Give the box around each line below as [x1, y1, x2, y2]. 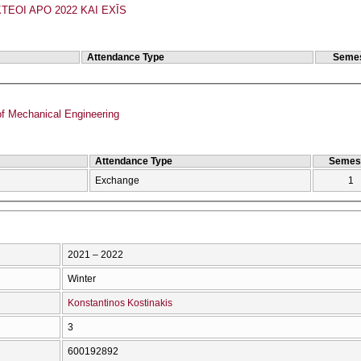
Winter [68, 272, 96, 284]
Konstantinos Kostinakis [68, 297, 172, 309]
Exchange [95, 175, 140, 187]
